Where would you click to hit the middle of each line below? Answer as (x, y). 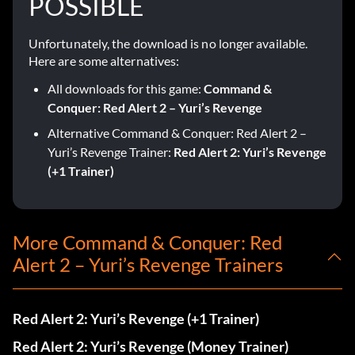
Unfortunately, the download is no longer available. (168, 44)
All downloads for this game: (126, 89)
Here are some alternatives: (104, 61)
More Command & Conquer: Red (147, 242)
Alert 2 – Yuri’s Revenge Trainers (148, 265)
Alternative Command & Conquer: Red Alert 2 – (177, 133)
